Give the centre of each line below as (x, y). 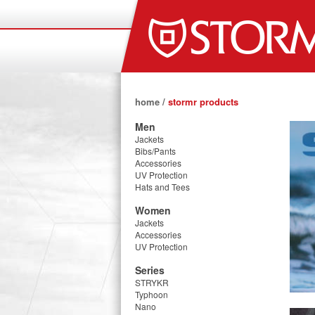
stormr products (202, 102)
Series (150, 270)
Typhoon (152, 294)
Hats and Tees (162, 187)
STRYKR (152, 282)
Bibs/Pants (155, 151)
